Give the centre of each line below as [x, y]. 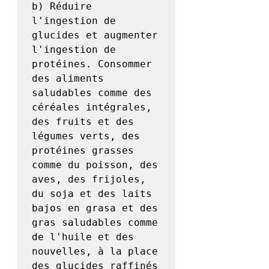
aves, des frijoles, [89, 180]
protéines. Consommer [92, 64]
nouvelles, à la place [95, 252]
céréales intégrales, [92, 107]
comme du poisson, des [95, 165]
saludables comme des [92, 93]
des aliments [68, 79]
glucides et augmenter [95, 35]
